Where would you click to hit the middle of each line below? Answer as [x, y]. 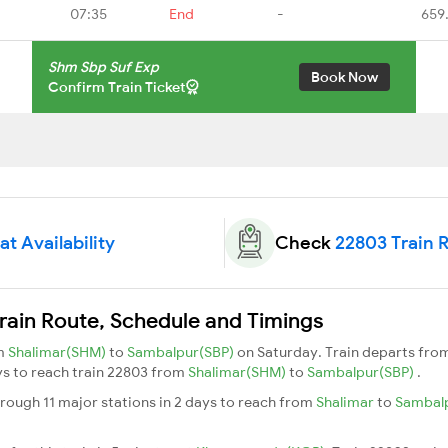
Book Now [344, 76]
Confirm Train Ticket [117, 86]
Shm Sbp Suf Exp [103, 66]
